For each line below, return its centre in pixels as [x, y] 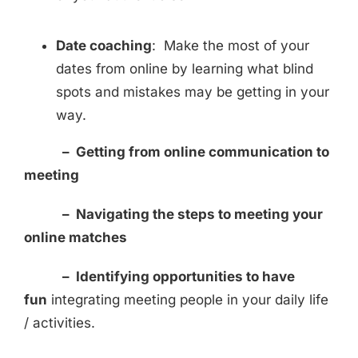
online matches [76, 238]
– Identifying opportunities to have [159, 277]
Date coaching [104, 46]
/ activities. [60, 323]
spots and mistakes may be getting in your [193, 92]
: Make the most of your [231, 46]
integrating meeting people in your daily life [188, 300]
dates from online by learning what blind [185, 69]
